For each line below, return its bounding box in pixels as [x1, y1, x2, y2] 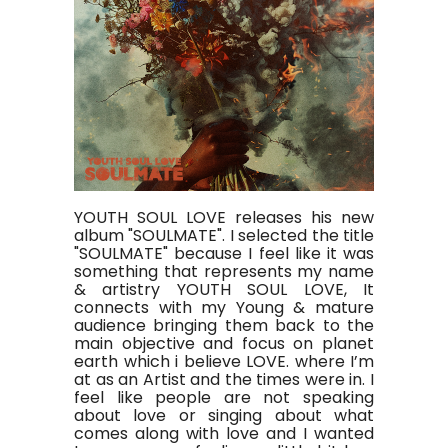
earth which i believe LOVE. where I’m [74, 350, 374, 373]
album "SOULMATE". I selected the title [74, 224, 374, 247]
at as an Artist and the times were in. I [74, 368, 374, 391]
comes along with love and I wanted [74, 422, 374, 445]
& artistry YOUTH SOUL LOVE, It [74, 278, 374, 301]
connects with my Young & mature [74, 296, 374, 319]
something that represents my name [74, 260, 374, 283]
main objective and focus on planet [74, 332, 374, 355]
